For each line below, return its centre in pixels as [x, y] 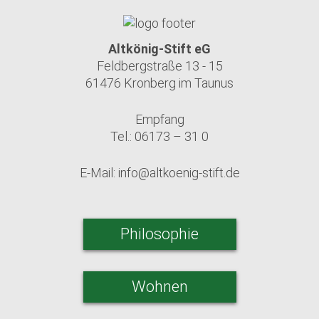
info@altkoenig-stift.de [179, 173]
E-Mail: [99, 173]
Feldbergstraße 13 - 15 [159, 66]
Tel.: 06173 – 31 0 [159, 137]
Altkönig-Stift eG [159, 49]
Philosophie [159, 234]
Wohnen [159, 287]
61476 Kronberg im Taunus [159, 83]
